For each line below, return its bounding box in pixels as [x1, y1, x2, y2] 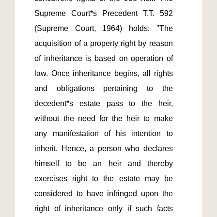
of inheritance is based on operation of [34, 54, 173, 62]
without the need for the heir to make [34, 114, 173, 123]
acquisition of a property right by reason [34, 39, 173, 47]
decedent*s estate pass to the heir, [34, 99, 173, 108]
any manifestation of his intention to [34, 129, 173, 138]
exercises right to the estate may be [34, 174, 173, 183]
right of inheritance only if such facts [34, 204, 173, 213]
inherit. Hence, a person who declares [34, 144, 173, 153]
